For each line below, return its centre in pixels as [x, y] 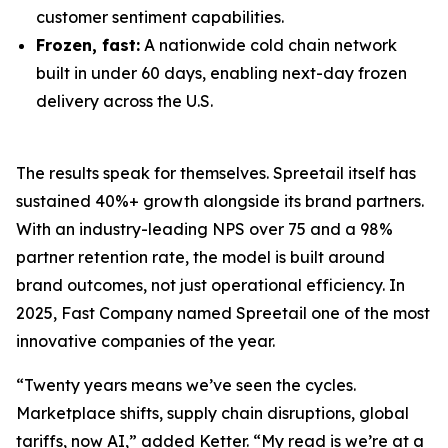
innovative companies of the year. [145, 341]
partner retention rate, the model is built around [200, 257]
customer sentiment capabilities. [160, 17]
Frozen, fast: [88, 45]
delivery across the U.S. [124, 101]
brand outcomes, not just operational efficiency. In [210, 285]
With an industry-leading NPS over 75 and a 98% [204, 229]
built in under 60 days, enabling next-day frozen [221, 73]
